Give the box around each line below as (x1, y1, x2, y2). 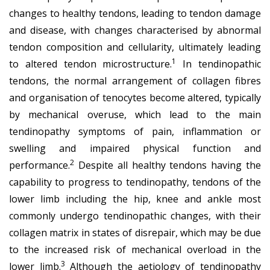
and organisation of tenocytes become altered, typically (9, 90, 261, 104)
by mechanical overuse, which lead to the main (9, 107, 261, 121)
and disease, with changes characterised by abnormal (9, 23, 261, 37)
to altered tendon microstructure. (9, 57, 172, 71)
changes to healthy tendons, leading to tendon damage (9, 6, 261, 20)
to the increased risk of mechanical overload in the (9, 242, 261, 256)
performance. (9, 158, 70, 172)
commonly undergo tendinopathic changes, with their (9, 209, 261, 222)
